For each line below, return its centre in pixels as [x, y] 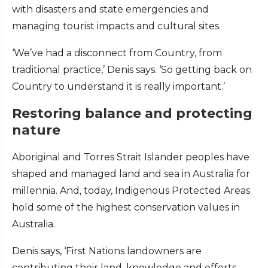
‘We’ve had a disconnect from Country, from [117, 53]
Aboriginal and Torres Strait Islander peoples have [131, 157]
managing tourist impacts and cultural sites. [116, 26]
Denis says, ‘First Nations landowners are [107, 251]
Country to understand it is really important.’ [118, 87]
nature [36, 130]
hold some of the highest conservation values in [126, 208]
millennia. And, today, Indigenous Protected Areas [131, 191]
